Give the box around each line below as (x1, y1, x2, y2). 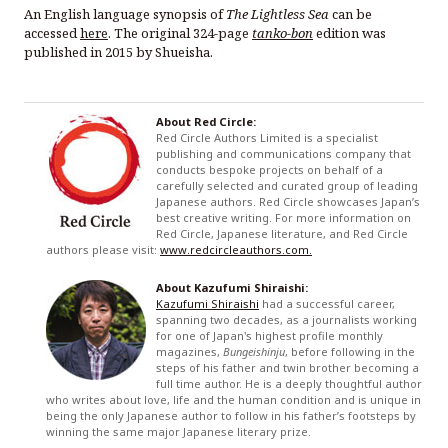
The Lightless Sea (225, 4, 329, 23)
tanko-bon (251, 23, 313, 42)
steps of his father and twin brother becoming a (155, 359, 419, 375)
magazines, (155, 343, 223, 359)
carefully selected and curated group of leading (155, 177, 418, 193)
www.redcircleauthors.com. (159, 241, 312, 257)
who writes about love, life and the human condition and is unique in (45, 391, 421, 407)
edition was (312, 23, 386, 42)
